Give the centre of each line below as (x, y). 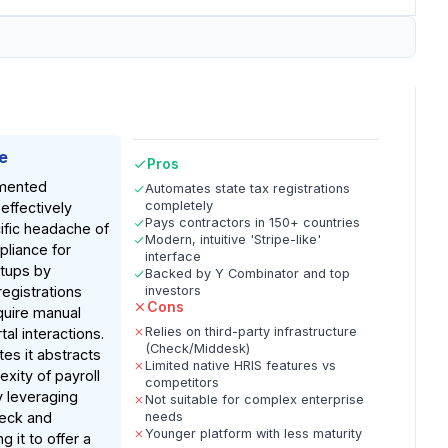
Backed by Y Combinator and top (248, 273)
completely (179, 205)
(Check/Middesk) (198, 348)
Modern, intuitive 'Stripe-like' (233, 239)
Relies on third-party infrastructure (251, 331)
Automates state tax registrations (248, 188)
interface (173, 256)
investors (173, 290)
